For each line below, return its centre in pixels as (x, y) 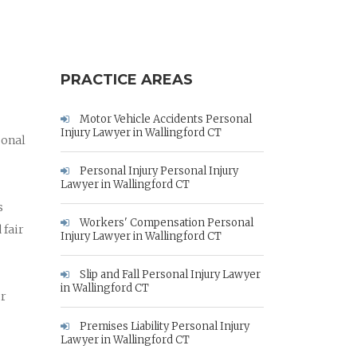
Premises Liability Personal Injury (163, 326)
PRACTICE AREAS (127, 80)
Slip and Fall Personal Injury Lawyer (169, 275)
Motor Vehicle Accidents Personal (165, 119)
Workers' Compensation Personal (165, 223)
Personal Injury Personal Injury (158, 171)
